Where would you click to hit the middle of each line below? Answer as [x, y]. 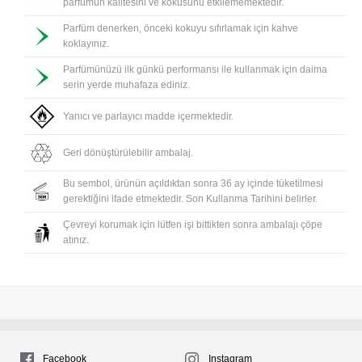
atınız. [76, 240]
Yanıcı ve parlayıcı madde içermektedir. [148, 116]
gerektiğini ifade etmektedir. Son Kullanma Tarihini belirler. [190, 199]
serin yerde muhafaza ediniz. [126, 85]
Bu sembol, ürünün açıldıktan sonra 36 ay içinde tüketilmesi [193, 183]
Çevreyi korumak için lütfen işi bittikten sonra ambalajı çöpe [193, 225]
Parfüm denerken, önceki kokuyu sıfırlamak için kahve [181, 28]
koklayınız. [86, 44]
